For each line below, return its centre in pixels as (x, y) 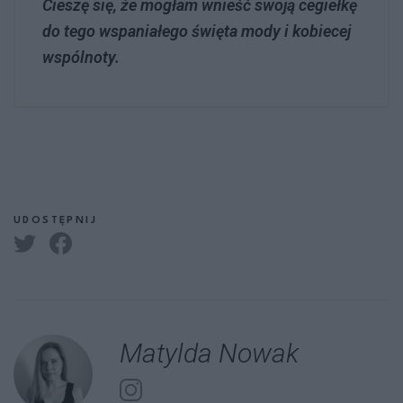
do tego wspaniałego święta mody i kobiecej (197, 31)
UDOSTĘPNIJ (55, 220)
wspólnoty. (81, 57)
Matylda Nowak (209, 353)
